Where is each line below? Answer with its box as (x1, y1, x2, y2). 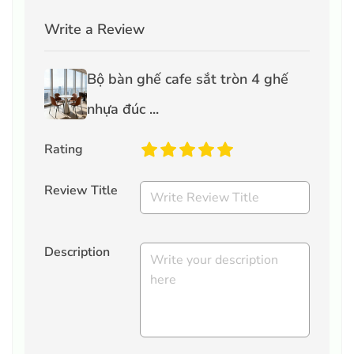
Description (44, 243, 110, 262)
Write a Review (44, 20, 145, 40)
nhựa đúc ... (86, 100, 159, 119)
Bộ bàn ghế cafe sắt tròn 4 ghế (86, 70, 288, 89)
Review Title (44, 182, 118, 200)
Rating (44, 141, 83, 159)
